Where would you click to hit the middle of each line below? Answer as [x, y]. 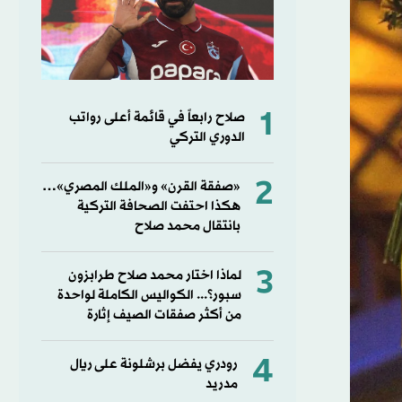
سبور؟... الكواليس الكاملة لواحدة [149, 295]
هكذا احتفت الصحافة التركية [158, 206]
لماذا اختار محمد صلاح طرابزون [154, 275]
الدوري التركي [207, 137]
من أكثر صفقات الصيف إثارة [164, 315]
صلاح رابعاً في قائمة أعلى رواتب [157, 118]
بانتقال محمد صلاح [187, 226]
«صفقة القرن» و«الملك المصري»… [141, 187]
